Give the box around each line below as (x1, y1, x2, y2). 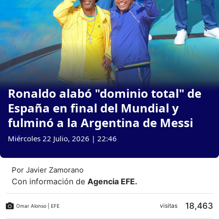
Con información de (12, 176, 85, 187)
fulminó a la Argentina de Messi (8, 114, 193, 131)
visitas (160, 202, 177, 210)
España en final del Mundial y (8, 100, 179, 116)
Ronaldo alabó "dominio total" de (8, 85, 201, 102)
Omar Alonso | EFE (16, 202, 60, 209)
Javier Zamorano (26, 165, 84, 175)
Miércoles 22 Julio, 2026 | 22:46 (8, 133, 117, 144)
